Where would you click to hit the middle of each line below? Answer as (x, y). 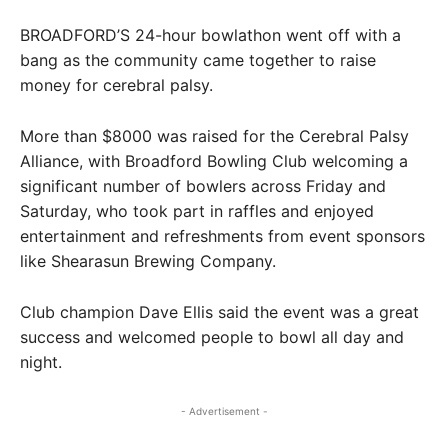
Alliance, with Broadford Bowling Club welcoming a (214, 161)
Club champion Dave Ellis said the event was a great (219, 312)
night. (41, 362)
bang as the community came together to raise (198, 60)
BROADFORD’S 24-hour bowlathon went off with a (210, 35)
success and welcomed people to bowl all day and (212, 337)
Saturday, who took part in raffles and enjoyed (197, 211)
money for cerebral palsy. (116, 85)
